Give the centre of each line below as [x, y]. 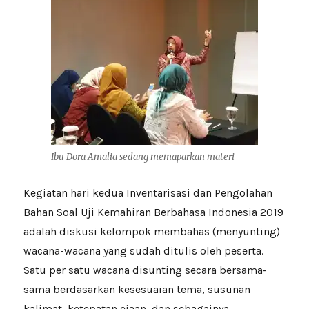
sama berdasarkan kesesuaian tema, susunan [137, 290]
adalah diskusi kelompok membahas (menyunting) [152, 232]
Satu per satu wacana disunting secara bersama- [146, 270]
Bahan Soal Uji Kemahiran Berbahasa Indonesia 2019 [154, 212]
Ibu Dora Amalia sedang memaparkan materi [143, 157]
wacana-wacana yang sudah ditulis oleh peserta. [144, 251]
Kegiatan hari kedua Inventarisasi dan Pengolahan [148, 193]
